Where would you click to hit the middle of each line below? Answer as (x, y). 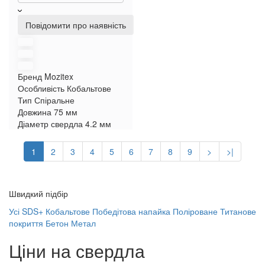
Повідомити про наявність (76, 25)
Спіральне (54, 100)
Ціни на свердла (77, 251)
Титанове (238, 211)
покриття (26, 223)
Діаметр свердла (50, 124)
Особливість (41, 88)
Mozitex (59, 76)
